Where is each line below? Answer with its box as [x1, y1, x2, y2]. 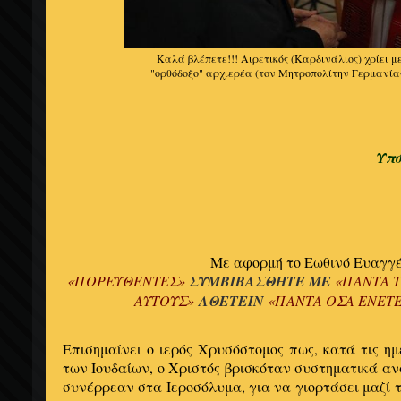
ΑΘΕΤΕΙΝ [199, 291, 269, 311]
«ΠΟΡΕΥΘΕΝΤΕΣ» [67, 271, 189, 291]
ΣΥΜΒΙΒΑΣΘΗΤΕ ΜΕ [189, 271, 331, 292]
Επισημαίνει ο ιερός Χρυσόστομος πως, [63, 339, 323, 359]
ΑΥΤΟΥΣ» [134, 291, 200, 311]
